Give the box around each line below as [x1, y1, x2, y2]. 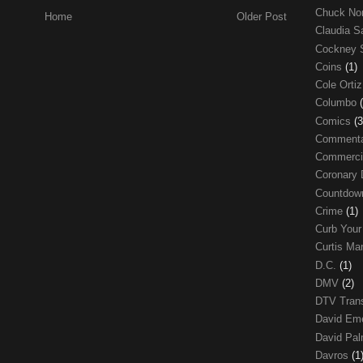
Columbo [315, 96, 360, 109]
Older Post [237, 11, 287, 23]
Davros [315, 348, 352, 361]
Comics [315, 114, 354, 127]
